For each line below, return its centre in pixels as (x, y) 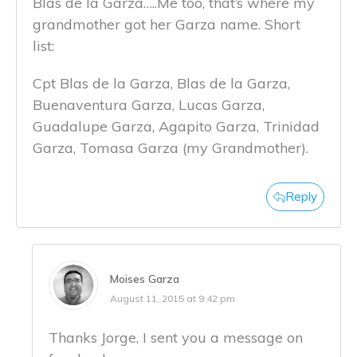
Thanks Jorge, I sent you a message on (176, 337)
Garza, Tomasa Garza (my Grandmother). (171, 147)
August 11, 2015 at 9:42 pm (173, 298)
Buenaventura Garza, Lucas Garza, (149, 104)
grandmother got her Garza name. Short (167, 24)
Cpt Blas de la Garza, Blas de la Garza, (161, 83)
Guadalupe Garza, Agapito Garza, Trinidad (176, 126)
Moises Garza (145, 279)
